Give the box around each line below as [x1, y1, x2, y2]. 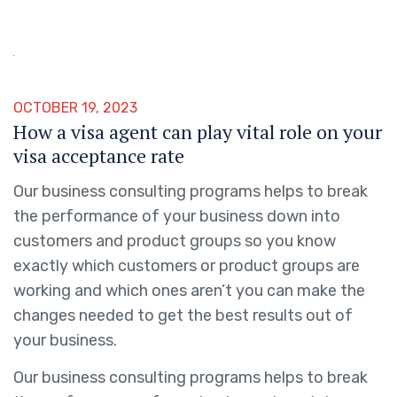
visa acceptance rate [13, 143, 184, 168]
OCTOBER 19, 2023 [13, 99, 137, 116]
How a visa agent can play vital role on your [13, 119, 382, 144]
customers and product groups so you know [13, 231, 336, 251]
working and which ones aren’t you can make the [13, 281, 365, 300]
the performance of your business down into [13, 206, 340, 226]
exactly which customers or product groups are [13, 256, 360, 276]
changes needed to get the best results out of [13, 306, 353, 325]
